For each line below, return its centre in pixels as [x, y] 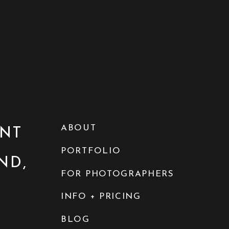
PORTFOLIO [91, 151]
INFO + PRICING [101, 197]
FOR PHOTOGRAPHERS [118, 174]
